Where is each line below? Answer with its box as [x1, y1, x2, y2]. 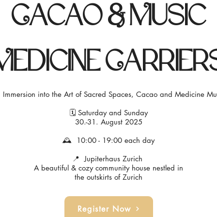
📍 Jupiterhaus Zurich [72, 154, 145, 163]
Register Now [77, 203, 132, 214]
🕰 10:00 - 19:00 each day [62, 135, 155, 145]
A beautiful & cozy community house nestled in [34, 163, 183, 172]
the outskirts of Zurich [75, 172, 142, 182]
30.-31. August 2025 [75, 117, 142, 126]
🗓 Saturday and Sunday [69, 108, 148, 117]
